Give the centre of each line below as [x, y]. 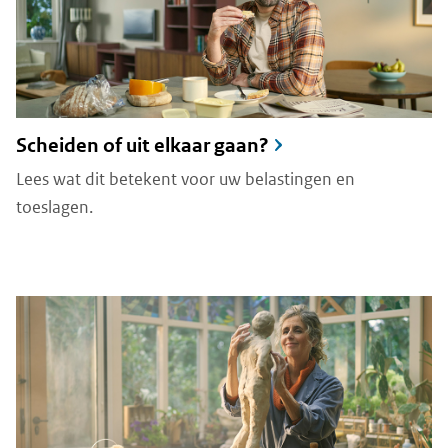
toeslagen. [54, 206]
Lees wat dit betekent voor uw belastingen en [185, 178]
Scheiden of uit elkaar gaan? [142, 145]
